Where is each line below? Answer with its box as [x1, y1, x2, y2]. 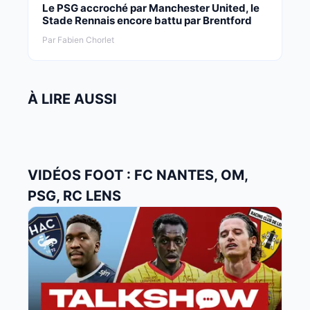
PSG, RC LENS [28, 187, 121, 204]
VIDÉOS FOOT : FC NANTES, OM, [28, 166, 248, 183]
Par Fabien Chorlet [42, 34, 114, 45]
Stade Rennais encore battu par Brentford [42, 13, 252, 27]
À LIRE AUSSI [28, 90, 117, 107]
